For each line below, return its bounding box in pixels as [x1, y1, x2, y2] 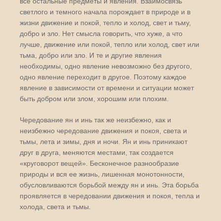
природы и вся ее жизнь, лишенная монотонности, [20, 170, 184, 178]
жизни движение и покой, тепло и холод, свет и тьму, [20, 19, 191, 27]
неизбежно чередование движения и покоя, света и [20, 127, 187, 135]
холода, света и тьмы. [20, 203, 91, 211]
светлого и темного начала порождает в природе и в [20, 8, 190, 16]
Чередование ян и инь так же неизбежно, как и [20, 116, 171, 124]
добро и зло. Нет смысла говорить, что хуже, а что [20, 30, 183, 37]
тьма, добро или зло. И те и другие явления [20, 51, 162, 59]
